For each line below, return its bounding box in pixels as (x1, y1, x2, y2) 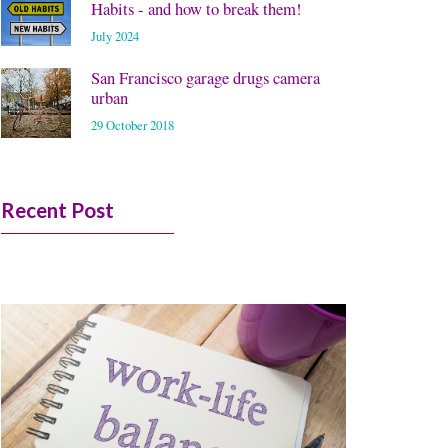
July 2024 (91, 27, 139, 45)
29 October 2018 (91, 116, 174, 134)
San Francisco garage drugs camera (91, 66, 320, 89)
